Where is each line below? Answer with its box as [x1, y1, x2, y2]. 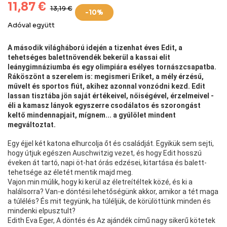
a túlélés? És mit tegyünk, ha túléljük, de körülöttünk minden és [8, 197, 211, 205]
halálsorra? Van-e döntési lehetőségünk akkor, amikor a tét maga [8, 187, 218, 196]
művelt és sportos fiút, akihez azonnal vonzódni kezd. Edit [8, 82, 205, 90]
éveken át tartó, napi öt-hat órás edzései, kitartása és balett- [8, 158, 207, 167]
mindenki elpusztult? [8, 206, 75, 215]
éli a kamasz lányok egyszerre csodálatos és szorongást [8, 101, 201, 109]
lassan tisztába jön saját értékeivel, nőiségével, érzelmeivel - [8, 91, 214, 100]
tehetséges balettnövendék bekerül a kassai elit [8, 53, 170, 61]
